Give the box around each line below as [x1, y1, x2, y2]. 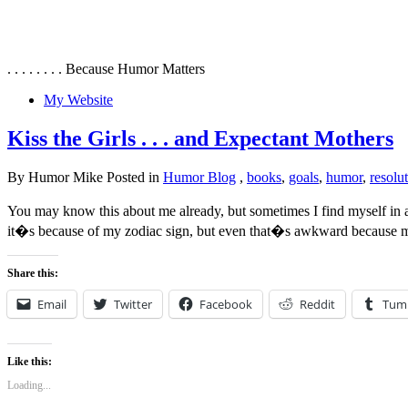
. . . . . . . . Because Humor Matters [7, 60, 205, 76]
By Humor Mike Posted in [7, 168, 163, 185]
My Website [44, 91, 113, 107]
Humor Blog [163, 168, 236, 185]
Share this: [7, 266, 58, 280]
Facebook [199, 295, 252, 312]
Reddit [300, 295, 335, 312]
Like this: [7, 354, 52, 368]
